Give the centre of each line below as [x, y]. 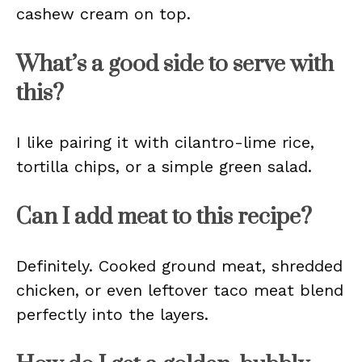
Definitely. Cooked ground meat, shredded [179, 266]
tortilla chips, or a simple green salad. [164, 166]
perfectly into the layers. [112, 314]
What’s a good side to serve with [175, 64]
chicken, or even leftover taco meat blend [180, 290]
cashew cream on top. [103, 14]
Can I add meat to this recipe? [164, 217]
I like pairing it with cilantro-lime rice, [165, 142]
